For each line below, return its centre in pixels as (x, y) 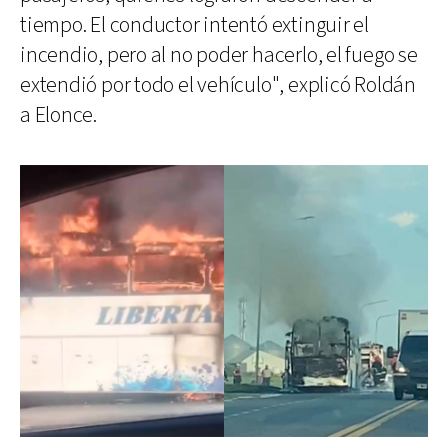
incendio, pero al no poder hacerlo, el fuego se (219, 55)
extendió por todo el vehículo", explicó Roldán (218, 85)
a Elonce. (59, 115)
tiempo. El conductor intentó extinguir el (194, 25)
